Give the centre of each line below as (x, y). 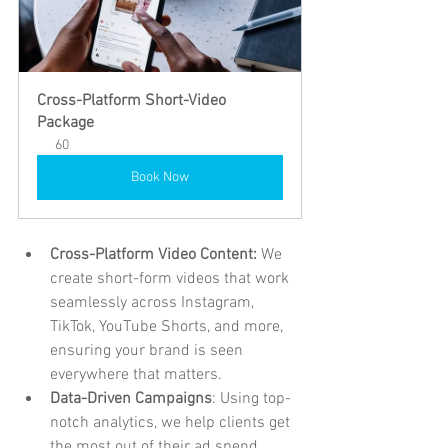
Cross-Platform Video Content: (153, 254)
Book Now (160, 177)
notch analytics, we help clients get (172, 422)
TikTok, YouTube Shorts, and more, (168, 326)
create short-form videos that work (171, 278)
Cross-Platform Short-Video (133, 100)
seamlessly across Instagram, (154, 302)
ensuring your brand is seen (148, 350)
